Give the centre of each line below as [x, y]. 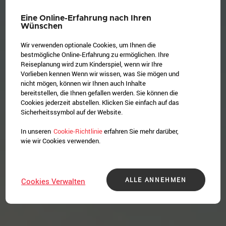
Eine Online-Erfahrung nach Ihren [86, 18]
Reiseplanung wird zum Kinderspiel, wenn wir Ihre [92, 64]
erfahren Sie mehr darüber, [141, 131]
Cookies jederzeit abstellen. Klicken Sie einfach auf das [100, 102]
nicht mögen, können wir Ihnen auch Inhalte [83, 83]
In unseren [36, 131]
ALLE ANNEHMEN [156, 180]
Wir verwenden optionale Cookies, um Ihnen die [89, 45]
